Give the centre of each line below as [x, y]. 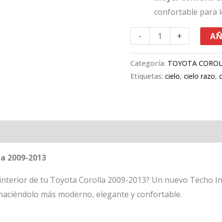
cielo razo [200, 76]
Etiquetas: [148, 76]
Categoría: [149, 63]
